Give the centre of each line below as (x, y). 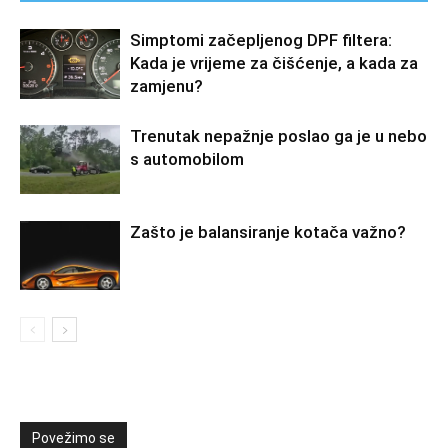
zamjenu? (166, 85)
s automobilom (187, 158)
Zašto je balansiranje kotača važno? (268, 231)
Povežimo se (73, 437)
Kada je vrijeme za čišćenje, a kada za (274, 62)
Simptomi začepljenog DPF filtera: (261, 39)
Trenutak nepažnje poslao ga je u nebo (278, 135)
